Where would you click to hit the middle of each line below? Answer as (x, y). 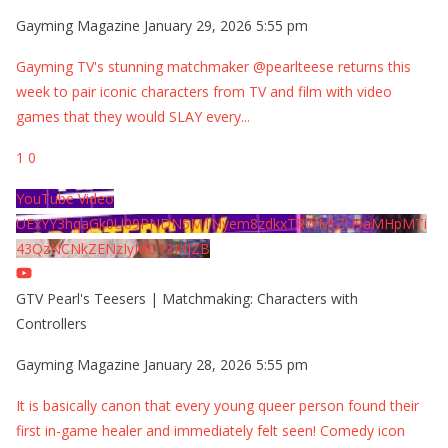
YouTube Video (65, 198)
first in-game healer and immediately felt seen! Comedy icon (210, 430)
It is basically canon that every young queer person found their (217, 405)
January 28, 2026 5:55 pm (226, 364)
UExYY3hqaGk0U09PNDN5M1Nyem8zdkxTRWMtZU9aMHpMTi (221, 223)
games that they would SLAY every (128, 116)
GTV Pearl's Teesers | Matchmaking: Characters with (187, 298)
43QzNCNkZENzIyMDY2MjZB (113, 248)
